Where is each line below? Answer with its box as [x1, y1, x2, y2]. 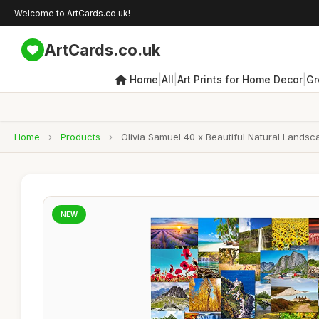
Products [61, 131, 100, 142]
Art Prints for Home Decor [177, 73, 303, 85]
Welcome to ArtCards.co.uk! [14, 7, 130, 19]
